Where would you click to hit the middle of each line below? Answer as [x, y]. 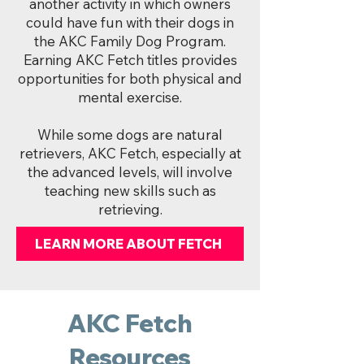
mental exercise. [130, 97]
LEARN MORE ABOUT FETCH [128, 244]
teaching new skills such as [130, 191]
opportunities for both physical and [130, 78]
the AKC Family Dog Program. [130, 41]
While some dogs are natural [130, 134]
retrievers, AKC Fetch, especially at [130, 153]
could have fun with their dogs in [130, 22]
